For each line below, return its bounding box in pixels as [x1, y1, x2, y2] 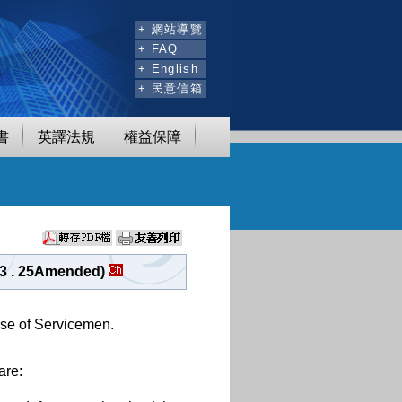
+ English [138, 61, 198, 75]
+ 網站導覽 [138, 22, 203, 36]
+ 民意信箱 [138, 81, 203, 95]
